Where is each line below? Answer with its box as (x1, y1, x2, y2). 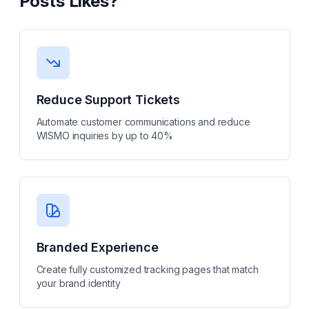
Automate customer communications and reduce (36, 116, 250, 128)
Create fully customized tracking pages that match (36, 263, 259, 275)
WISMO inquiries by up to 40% (36, 130, 174, 141)
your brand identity (36, 277, 121, 289)
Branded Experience (36, 240, 159, 255)
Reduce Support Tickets (36, 92, 180, 107)
